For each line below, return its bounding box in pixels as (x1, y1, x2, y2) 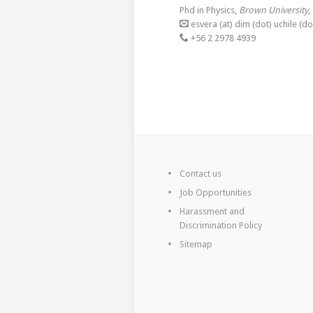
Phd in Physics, (180, 5, 239, 15)
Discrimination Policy (180, 220, 262, 231)
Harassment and (180, 206, 245, 217)
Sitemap (180, 239, 212, 249)
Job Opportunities (180, 187, 252, 198)
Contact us (180, 168, 221, 179)
